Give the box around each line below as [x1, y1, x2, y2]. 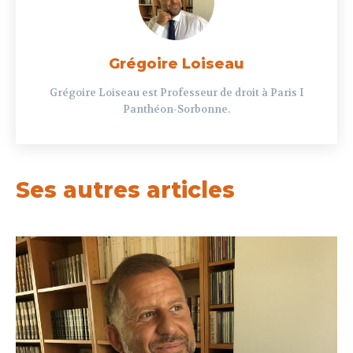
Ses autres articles [16, 176, 235, 204]
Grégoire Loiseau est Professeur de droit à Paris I [50, 86, 303, 100]
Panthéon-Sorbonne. [123, 102, 230, 117]
